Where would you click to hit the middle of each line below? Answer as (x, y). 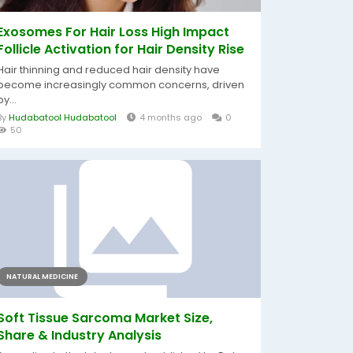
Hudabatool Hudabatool (63, 117)
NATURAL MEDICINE (42, 277)
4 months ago (171, 117)
